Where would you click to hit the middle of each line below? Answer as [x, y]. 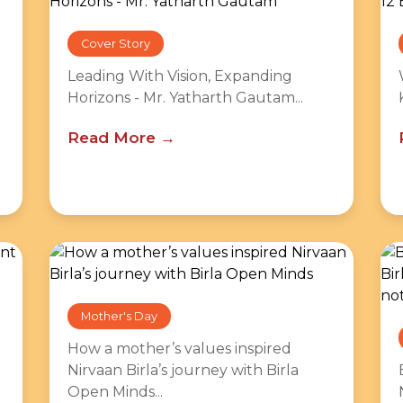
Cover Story [115, 44]
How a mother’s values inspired [179, 349]
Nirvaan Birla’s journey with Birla [183, 370]
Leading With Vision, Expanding [179, 76]
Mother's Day [119, 316]
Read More [111, 138]
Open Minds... [115, 392]
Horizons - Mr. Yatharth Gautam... [185, 98]
